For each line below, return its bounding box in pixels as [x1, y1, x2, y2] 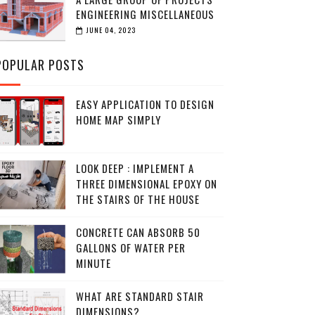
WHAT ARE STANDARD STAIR [75, 288, 204, 304]
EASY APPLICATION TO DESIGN [75, 96, 214, 112]
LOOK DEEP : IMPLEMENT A [75, 160, 194, 176]
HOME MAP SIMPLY [75, 112, 161, 127]
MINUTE [75, 255, 111, 271]
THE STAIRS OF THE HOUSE [75, 191, 200, 207]
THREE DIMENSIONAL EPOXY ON [75, 176, 217, 191]
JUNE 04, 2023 [86, 25, 136, 35]
